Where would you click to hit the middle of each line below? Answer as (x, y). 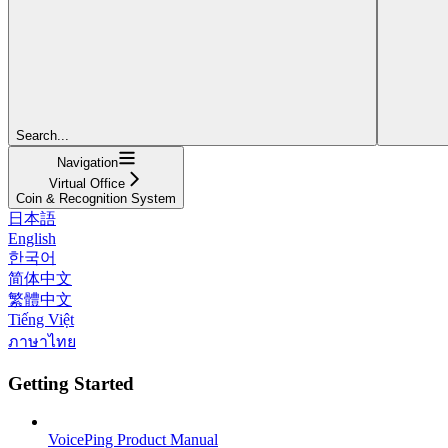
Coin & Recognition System (96, 198)
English (32, 238)
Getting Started (71, 383)
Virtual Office (87, 183)
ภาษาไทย (42, 341)
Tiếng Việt (41, 319)
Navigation (87, 162)
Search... (42, 135)
